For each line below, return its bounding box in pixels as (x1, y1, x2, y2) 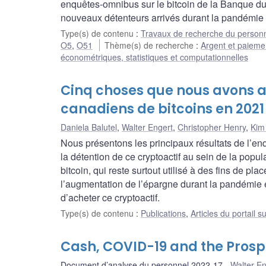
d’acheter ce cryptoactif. (61, 191, 160, 205)
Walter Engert (122, 121, 173, 134)
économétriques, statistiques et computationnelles (61, 51, 248, 64)
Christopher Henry (178, 121, 246, 134)
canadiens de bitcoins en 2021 (61, 100, 264, 119)
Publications (141, 207, 186, 220)
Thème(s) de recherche (104, 39, 197, 52)
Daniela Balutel (61, 121, 117, 134)
